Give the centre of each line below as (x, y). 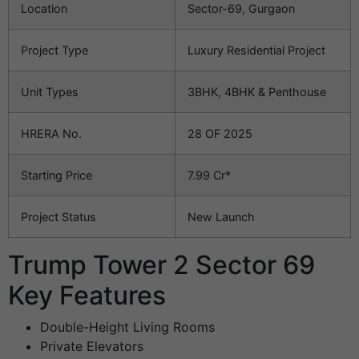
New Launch (221, 217)
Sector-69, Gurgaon (241, 9)
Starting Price (56, 175)
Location (44, 9)
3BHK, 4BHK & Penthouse (257, 92)
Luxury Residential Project (256, 50)
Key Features (87, 296)
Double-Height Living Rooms (127, 327)
